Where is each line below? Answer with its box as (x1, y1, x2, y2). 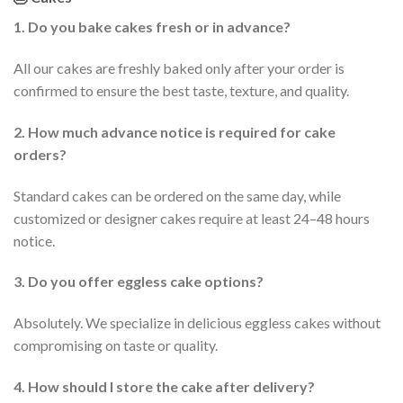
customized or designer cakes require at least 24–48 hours (13, 209, 370, 227)
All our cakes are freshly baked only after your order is (13, 59, 345, 77)
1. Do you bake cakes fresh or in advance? (13, 18, 291, 36)
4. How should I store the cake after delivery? (13, 378, 315, 395)
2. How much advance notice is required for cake (13, 122, 336, 140)
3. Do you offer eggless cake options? (13, 273, 264, 291)
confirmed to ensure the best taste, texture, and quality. (13, 82, 349, 100)
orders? (13, 145, 67, 163)
